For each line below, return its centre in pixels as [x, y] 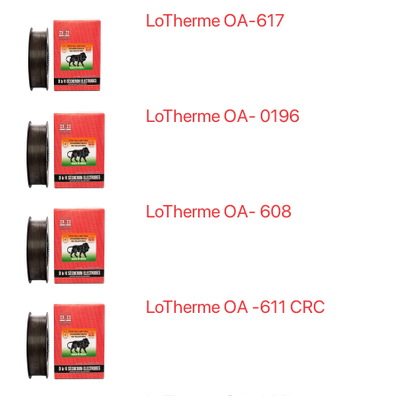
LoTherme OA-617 [216, 20]
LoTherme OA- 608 [219, 211]
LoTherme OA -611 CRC [236, 307]
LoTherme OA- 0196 [223, 116]
